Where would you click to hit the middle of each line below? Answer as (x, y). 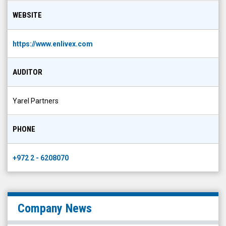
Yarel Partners (36, 101)
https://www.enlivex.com (53, 44)
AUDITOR (27, 72)
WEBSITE (27, 15)
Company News (55, 208)
